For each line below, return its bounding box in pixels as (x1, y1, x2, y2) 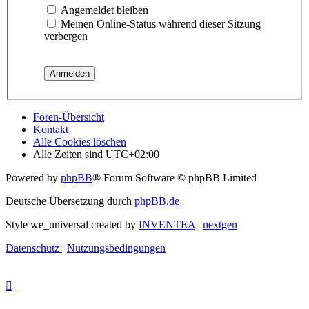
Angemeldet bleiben (58, 3, 148, 16)
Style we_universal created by (6, 218, 139, 230)
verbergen (44, 30, 88, 42)
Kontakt (33, 123, 68, 135)
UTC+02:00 (106, 148, 159, 160)
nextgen (203, 218, 237, 230)
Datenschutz (6, 241, 59, 254)
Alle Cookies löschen (33, 135, 126, 148)
